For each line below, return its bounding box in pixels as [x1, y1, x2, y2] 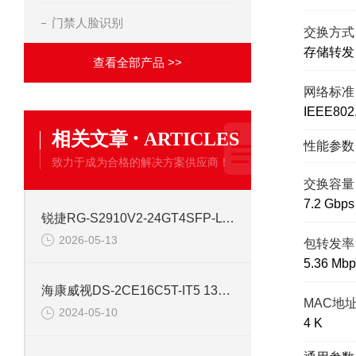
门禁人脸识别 [52, 16, 123, 29]
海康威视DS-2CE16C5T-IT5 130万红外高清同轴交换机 [218, 284, 230, 298]
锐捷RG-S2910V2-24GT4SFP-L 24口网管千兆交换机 [222, 211, 234, 225]
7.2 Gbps [303, 197, 354, 211]
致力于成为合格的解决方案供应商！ [52, 156, 230, 168]
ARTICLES [144, 129, 239, 149]
